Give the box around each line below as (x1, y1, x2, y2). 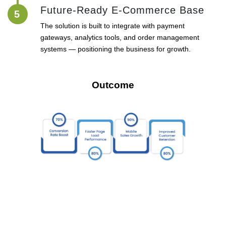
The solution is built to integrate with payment (40, 22, 185, 30)
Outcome (92, 80, 134, 91)
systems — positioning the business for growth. (40, 45, 191, 53)
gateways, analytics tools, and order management (40, 33, 199, 42)
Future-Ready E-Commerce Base (40, 5, 204, 16)
